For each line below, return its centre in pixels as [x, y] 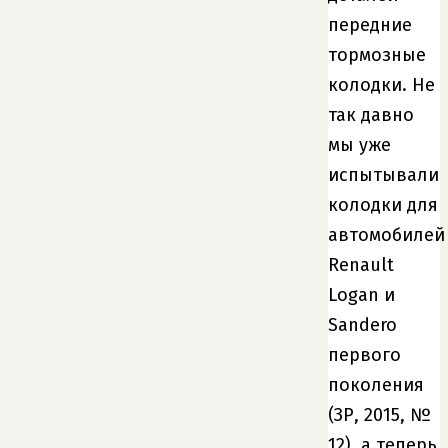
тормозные [377, 54]
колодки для [383, 204]
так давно [371, 114]
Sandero [362, 324]
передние [370, 24]
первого [364, 354]
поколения [376, 384]
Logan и [361, 294]
